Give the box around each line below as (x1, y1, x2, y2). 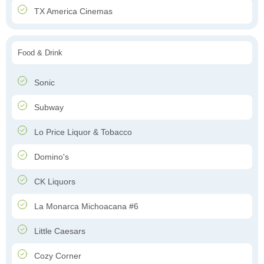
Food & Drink (18, 48, 62, 58)
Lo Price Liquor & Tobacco (32, 127, 132, 137)
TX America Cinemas (32, 6, 113, 16)
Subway (32, 103, 64, 113)
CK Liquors (32, 177, 75, 187)
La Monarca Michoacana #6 (32, 202, 138, 212)
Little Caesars (32, 226, 85, 236)
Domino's (32, 152, 69, 162)
